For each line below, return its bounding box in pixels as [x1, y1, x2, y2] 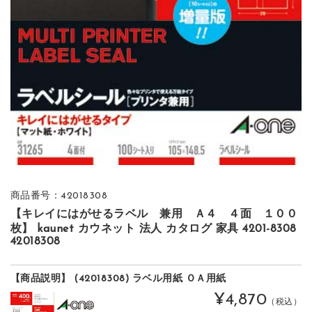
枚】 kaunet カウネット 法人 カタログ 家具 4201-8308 [10, 223, 297, 235]
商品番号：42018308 [10, 190, 108, 201]
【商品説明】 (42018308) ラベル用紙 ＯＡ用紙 [10, 273, 226, 284]
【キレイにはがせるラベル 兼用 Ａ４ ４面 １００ [10, 208, 298, 220]
